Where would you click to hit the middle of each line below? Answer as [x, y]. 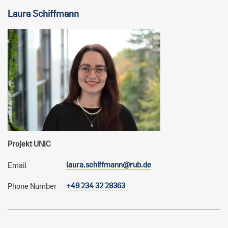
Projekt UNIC [29, 144]
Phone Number [32, 186]
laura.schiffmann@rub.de [109, 165]
